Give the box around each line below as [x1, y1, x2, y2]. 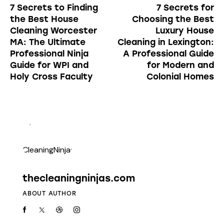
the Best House [10, 13, 78, 24]
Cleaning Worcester [10, 25, 97, 35]
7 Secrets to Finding [10, 2, 98, 12]
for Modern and [147, 59, 214, 70]
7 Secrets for [156, 2, 214, 12]
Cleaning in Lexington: [117, 36, 214, 47]
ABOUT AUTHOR [22, 190, 76, 197]
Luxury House [155, 25, 214, 35]
